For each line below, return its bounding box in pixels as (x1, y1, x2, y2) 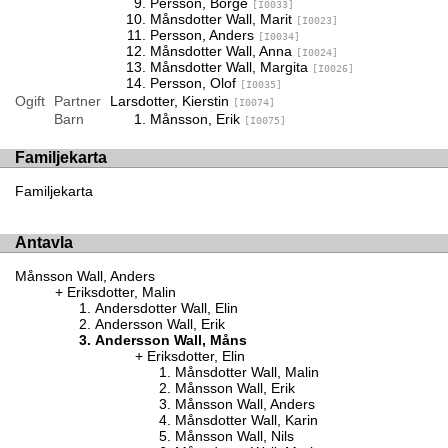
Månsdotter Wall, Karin (175, 411, 318, 428)
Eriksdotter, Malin (67, 283, 176, 300)
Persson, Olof (149, 74, 240, 91)
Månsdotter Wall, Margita (149, 58, 312, 75)
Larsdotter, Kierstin (109, 92, 233, 109)
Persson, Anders (149, 26, 258, 43)
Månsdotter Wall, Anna (149, 42, 296, 59)
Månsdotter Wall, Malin (175, 363, 319, 380)
